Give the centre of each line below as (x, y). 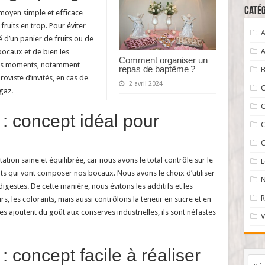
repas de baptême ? (157, 69)
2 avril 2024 (146, 83)
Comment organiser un (163, 60)
